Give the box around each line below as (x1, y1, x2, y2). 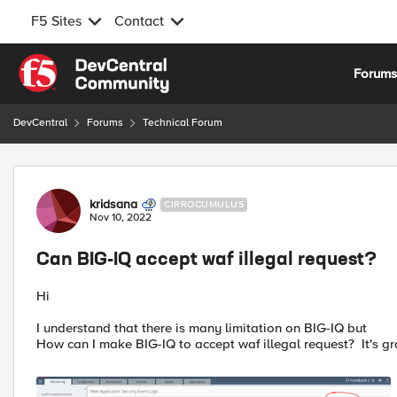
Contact (114, 12, 164, 30)
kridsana (90, 197, 137, 212)
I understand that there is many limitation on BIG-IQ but (36, 320, 367, 336)
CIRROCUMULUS (164, 198, 244, 210)
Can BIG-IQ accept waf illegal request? (36, 252, 377, 269)
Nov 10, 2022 (90, 211, 152, 224)
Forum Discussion (12, 165, 204, 187)
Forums (87, 116, 123, 129)
